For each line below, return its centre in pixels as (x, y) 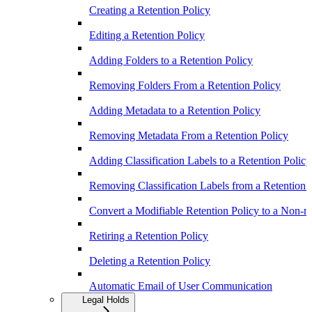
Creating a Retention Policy (150, 10)
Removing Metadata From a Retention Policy (189, 135)
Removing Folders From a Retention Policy (185, 85)
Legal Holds (106, 299)
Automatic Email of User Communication (181, 286)
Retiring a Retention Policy (149, 235)
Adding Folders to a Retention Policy (171, 60)
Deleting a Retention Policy (150, 260)
